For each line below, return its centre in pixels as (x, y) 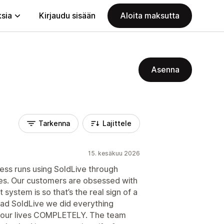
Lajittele (117, 123)
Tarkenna (54, 123)
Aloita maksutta (150, 15)
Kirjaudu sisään (67, 15)
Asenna (165, 69)
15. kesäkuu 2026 (114, 153)
